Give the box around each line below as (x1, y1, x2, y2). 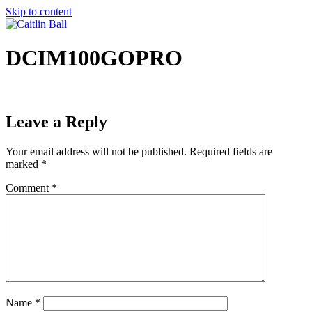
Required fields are (189, 145, 272, 157)
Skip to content (6, 6, 72, 17)
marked (6, 157, 41, 170)
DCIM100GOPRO (6, 45, 182, 71)
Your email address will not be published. (6, 145, 187, 157)
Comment (6, 181, 52, 194)
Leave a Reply (6, 112, 107, 131)
